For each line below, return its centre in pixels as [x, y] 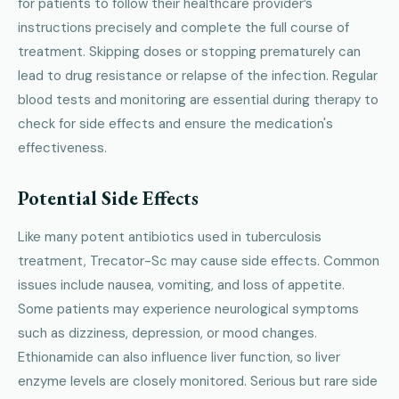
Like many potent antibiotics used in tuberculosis [170, 236]
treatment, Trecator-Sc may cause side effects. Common [199, 261]
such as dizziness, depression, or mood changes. [167, 333]
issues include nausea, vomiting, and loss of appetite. [181, 285]
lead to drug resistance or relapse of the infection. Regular [198, 75]
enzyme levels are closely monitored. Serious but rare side [198, 381]
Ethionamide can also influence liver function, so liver [179, 357]
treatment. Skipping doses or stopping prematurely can [189, 51]
